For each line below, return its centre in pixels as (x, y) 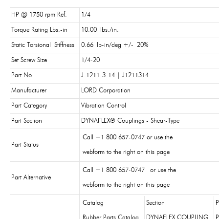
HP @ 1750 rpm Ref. (39, 15)
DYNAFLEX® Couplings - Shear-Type (130, 121)
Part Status (25, 145)
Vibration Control (104, 106)
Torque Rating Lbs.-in (39, 30)
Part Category (29, 106)
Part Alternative (31, 178)
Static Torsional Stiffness (43, 45)
